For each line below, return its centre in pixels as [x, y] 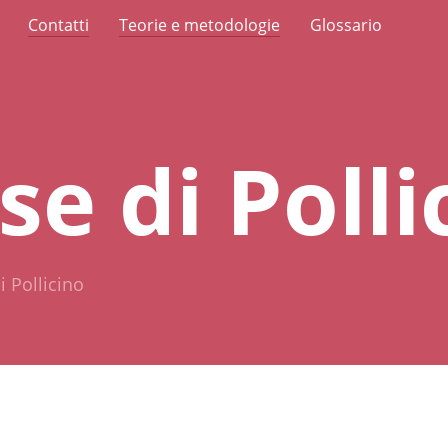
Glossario [346, 25]
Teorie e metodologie [199, 25]
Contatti [58, 25]
